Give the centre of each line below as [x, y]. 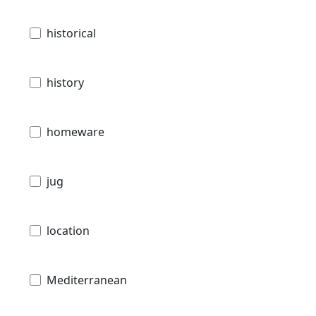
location [68, 230]
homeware [75, 132]
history [65, 82]
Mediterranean [87, 280]
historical [71, 33]
